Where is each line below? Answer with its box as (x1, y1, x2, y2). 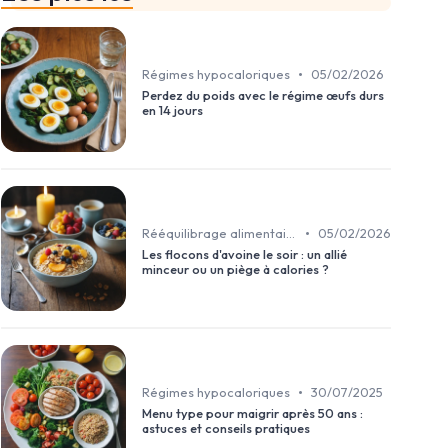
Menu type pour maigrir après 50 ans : (142, 405, 363, 422)
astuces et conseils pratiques (142, 420, 310, 437)
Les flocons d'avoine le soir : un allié (142, 246, 347, 263)
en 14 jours (142, 102, 203, 119)
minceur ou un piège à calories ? (142, 261, 329, 278)
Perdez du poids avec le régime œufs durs (142, 87, 384, 104)
